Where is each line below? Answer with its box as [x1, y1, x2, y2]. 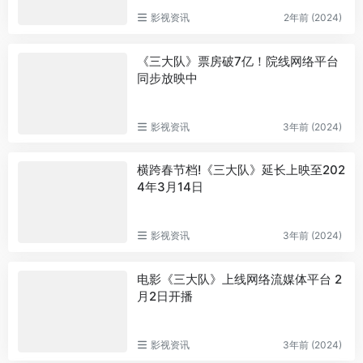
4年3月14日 [136, 179, 203, 195]
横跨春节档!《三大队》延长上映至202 [136, 162, 345, 178]
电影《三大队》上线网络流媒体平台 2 [136, 271, 342, 287]
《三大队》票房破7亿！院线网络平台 [136, 53, 339, 69]
